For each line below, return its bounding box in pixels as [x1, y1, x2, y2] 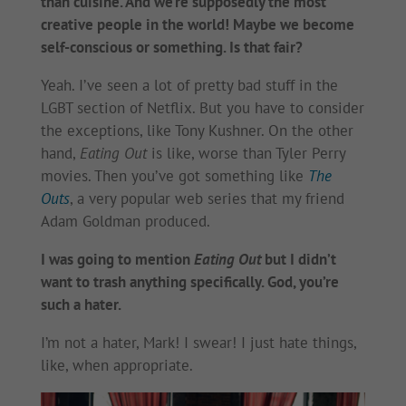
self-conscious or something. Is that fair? [40, 37, 303, 58]
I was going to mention [40, 249, 194, 270]
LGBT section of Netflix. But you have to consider [40, 98, 364, 119]
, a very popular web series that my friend [69, 188, 344, 209]
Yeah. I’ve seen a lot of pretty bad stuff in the [40, 75, 338, 96]
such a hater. [40, 295, 121, 315]
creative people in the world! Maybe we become [40, 14, 354, 35]
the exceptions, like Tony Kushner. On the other [40, 121, 353, 141]
